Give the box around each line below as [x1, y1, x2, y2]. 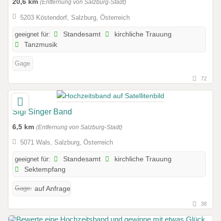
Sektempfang [22, 165, 66, 173]
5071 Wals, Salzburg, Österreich [20, 139, 113, 146]
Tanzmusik [22, 40, 58, 48]
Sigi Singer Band [12, 107, 72, 116]
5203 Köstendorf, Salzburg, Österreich [20, 13, 130, 21]
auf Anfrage [35, 184, 71, 192]
